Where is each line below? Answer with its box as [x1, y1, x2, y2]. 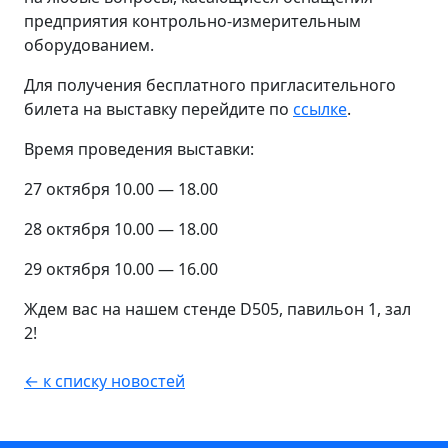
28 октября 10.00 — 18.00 [24, 217, 218, 240]
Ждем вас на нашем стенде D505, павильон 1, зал [24, 297, 411, 320]
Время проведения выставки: [24, 137, 254, 160]
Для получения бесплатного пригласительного [24, 73, 396, 96]
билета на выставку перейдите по [24, 97, 293, 120]
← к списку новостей [24, 369, 185, 392]
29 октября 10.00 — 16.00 [24, 257, 218, 280]
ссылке [293, 97, 347, 120]
